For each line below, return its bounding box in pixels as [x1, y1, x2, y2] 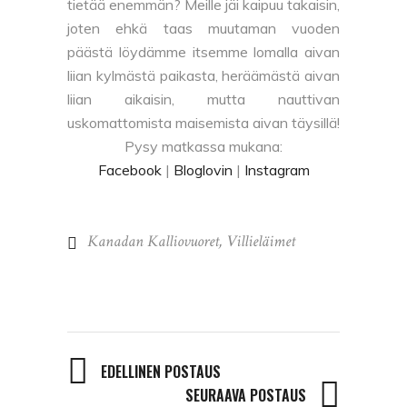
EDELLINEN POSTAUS [101, 360, 221, 382]
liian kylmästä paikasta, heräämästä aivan [67, 66, 340, 85]
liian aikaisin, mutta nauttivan [67, 90, 340, 109]
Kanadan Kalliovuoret [87, 231, 219, 253]
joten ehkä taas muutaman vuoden [67, 19, 340, 38]
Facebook [97, 161, 165, 180]
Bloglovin [173, 161, 233, 180]
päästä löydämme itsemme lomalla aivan [67, 43, 340, 62]
